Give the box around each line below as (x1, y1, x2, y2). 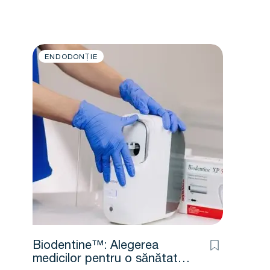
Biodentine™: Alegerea (33, 240, 159, 253)
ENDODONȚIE (45, 54, 98, 61)
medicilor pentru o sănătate (33, 254, 184, 266)
